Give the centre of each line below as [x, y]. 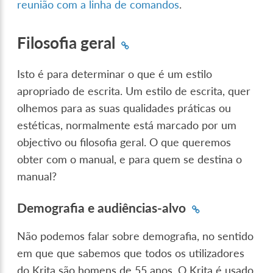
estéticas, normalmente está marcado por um [127, 126]
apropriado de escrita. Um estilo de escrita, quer [134, 91]
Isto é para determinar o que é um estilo [115, 74]
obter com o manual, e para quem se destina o [130, 160]
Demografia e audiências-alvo [102, 207]
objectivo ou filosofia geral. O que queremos [124, 143]
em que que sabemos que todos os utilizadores [131, 253]
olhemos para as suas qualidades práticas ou [124, 108]
